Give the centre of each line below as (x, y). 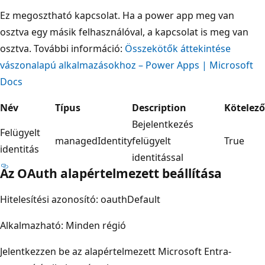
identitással (158, 157)
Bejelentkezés (163, 124)
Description (159, 107)
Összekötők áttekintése (178, 48)
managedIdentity (93, 140)
